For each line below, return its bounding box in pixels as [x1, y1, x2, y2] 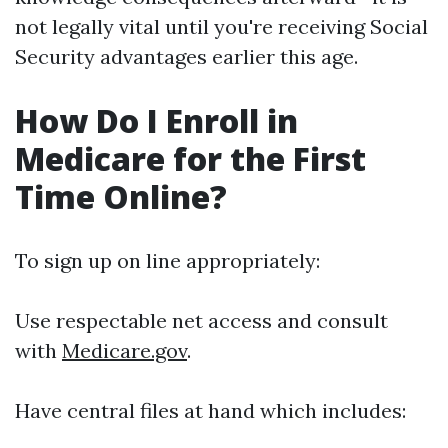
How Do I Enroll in [15, 99, 298, 142]
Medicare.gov [62, 338, 187, 363]
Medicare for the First [15, 137, 366, 180]
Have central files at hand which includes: [15, 398, 406, 423]
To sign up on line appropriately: [15, 248, 320, 273]
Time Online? [15, 175, 227, 218]
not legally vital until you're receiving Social [15, 14, 428, 39]
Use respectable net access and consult [15, 308, 388, 333]
